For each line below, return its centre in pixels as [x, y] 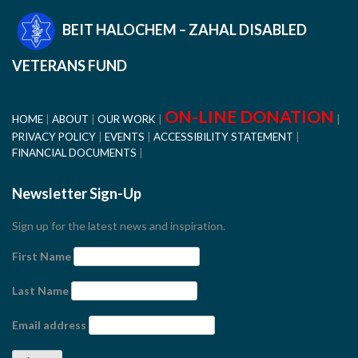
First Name [42, 256]
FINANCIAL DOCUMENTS [74, 153]
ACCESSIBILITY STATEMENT [223, 137]
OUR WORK [127, 119]
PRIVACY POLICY [54, 137]
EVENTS [125, 137]
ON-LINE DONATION [249, 117]
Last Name [40, 290]
